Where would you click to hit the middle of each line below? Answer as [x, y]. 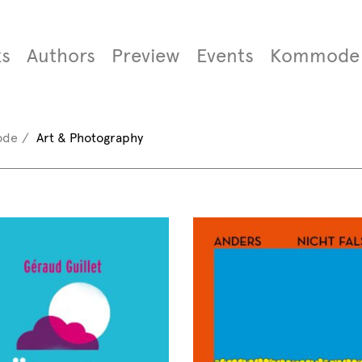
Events [225, 56]
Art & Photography [89, 138]
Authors [61, 56]
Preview [145, 56]
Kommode [314, 56]
